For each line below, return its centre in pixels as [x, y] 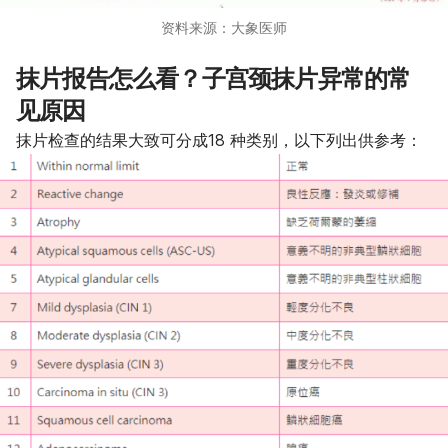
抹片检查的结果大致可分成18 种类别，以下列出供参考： [219, 139]
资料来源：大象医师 [224, 27]
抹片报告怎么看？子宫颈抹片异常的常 [213, 78]
